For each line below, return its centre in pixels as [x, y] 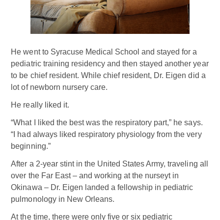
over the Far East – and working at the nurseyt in [95, 175]
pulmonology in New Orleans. [63, 199]
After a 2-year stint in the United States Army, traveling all [110, 164]
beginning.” [31, 146]
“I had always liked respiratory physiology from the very [106, 134]
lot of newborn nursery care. [59, 87]
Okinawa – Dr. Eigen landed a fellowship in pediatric [102, 187]
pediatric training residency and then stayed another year [110, 63]
